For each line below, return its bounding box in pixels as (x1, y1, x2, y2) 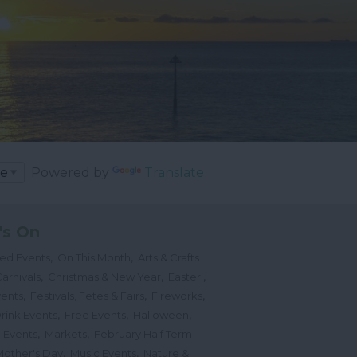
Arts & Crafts (137, 251, 199, 265)
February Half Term (93, 328, 192, 341)
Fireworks (151, 289, 202, 303)
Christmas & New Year (47, 270, 161, 284)
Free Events (64, 308, 126, 322)
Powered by (25, 165, 112, 181)
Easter (167, 270, 203, 284)
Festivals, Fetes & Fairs (29, 289, 144, 303)
